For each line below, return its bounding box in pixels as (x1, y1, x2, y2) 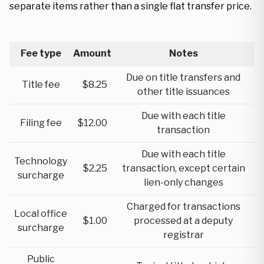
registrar (163, 229, 204, 240)
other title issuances (137, 86, 230, 97)
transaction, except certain (121, 163, 245, 174)
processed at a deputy (134, 215, 233, 226)
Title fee (21, 79, 60, 90)
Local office (14, 208, 67, 219)
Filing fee (19, 117, 62, 128)
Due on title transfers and (126, 72, 240, 83)
